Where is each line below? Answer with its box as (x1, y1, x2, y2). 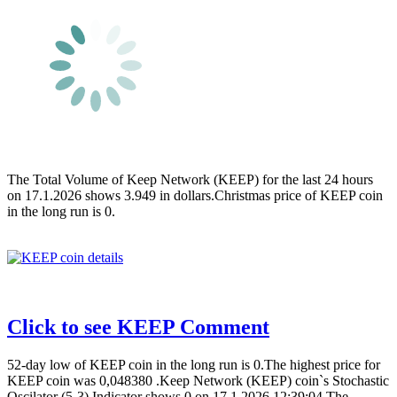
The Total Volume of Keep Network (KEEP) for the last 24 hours (7, 171, 373, 187)
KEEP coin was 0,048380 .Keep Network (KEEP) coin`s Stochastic (7, 372, 389, 388)
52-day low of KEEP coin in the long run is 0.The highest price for (7, 356, 380, 372)
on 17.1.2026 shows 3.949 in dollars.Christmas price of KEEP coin (7, 187, 383, 203)
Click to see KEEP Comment (7, 315, 269, 339)
